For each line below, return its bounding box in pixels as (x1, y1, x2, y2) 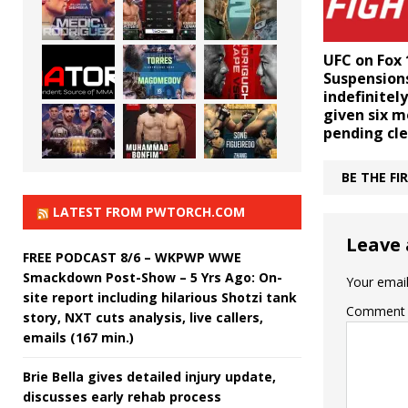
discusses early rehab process (23, 387, 221, 405)
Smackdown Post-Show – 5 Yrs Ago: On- (23, 268, 282, 286)
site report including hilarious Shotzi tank (23, 288, 297, 306)
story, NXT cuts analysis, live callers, (23, 308, 263, 326)
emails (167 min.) (23, 328, 134, 346)
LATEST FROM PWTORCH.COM (53, 202, 245, 220)
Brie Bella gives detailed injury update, (23, 367, 276, 385)
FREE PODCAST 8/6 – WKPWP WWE (23, 248, 241, 266)
